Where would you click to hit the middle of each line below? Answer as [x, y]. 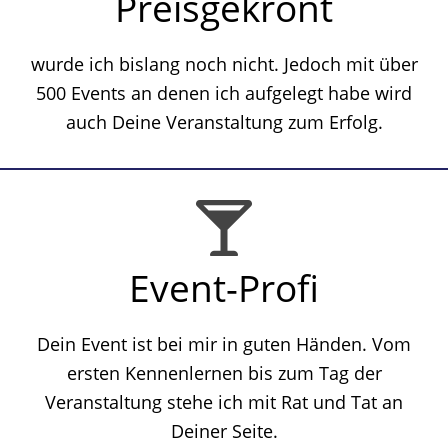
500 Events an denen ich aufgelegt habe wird [224, 93]
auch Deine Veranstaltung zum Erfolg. [224, 122]
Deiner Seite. [224, 431]
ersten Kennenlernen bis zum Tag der [224, 373]
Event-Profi [224, 287]
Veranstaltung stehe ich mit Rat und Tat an [224, 402]
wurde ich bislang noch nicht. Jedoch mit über [224, 64]
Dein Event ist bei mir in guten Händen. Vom [224, 344]
